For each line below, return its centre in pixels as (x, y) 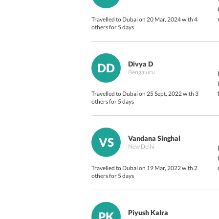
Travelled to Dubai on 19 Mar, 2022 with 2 (144, 168)
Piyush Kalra (148, 212)
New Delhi (141, 146)
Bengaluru (142, 72)
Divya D (141, 64)
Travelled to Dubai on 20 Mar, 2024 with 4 (144, 19)
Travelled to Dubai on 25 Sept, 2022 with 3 (145, 94)
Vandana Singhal (154, 138)
